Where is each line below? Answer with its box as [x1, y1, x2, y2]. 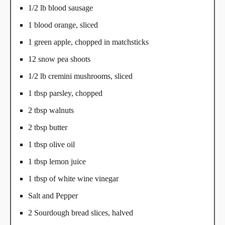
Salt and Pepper [28, 191, 78, 200]
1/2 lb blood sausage [28, 4, 93, 13]
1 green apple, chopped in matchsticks [28, 38, 149, 47]
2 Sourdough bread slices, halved [28, 208, 133, 217]
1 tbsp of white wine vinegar [28, 174, 119, 183]
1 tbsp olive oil [28, 140, 75, 149]
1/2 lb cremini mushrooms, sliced [28, 72, 133, 81]
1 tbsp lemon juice [28, 157, 86, 166]
